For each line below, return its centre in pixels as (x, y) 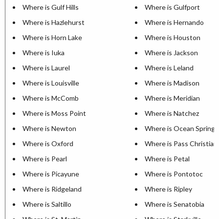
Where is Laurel (46, 68)
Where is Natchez (172, 113)
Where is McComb (51, 98)
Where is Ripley (168, 189)
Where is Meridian (172, 98)
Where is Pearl (45, 159)
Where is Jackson (171, 53)
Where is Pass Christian (181, 144)
